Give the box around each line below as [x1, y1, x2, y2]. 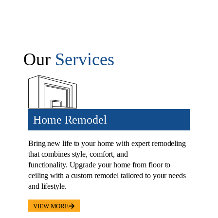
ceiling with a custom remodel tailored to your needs [28, 171, 186, 180]
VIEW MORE [33, 202, 69, 210]
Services [55, 49, 114, 69]
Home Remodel [33, 113, 107, 126]
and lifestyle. [28, 182, 67, 190]
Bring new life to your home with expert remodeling [28, 139, 186, 147]
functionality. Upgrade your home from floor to [28, 160, 171, 169]
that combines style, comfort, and [28, 149, 128, 158]
